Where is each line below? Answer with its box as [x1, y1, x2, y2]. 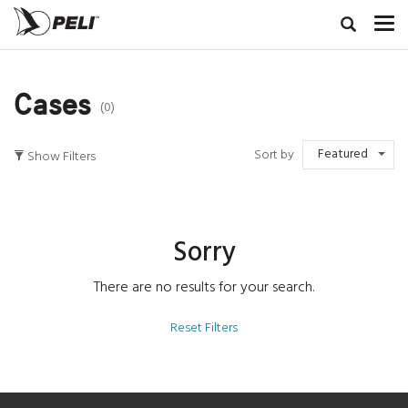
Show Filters [27, 147, 96, 168]
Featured [318, 144, 368, 165]
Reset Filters [170, 317, 238, 339]
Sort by [254, 144, 300, 166]
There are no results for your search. [94, 275, 314, 300]
